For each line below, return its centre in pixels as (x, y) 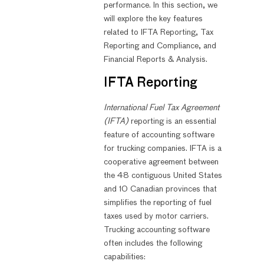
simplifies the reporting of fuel (157, 203)
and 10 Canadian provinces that (160, 189)
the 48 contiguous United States (163, 176)
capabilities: (124, 257)
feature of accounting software (159, 135)
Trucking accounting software (156, 230)
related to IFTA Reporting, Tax (158, 32)
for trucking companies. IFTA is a (162, 149)
